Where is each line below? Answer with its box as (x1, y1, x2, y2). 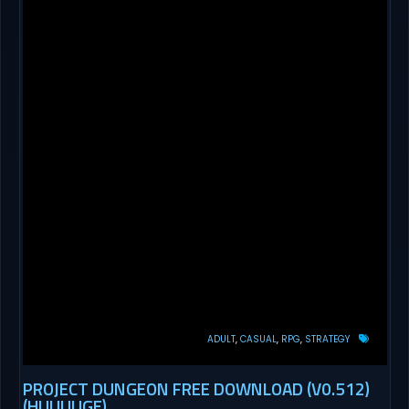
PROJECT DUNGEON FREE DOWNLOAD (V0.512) (22, 374, 370, 402)
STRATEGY (304, 332, 350, 345)
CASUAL (239, 332, 277, 345)
